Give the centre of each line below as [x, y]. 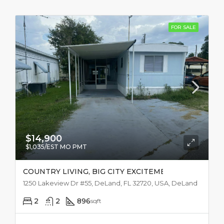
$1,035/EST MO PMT [56, 147]
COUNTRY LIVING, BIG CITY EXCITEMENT [100, 171]
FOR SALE [183, 27]
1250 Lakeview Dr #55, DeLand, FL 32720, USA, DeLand [110, 183]
